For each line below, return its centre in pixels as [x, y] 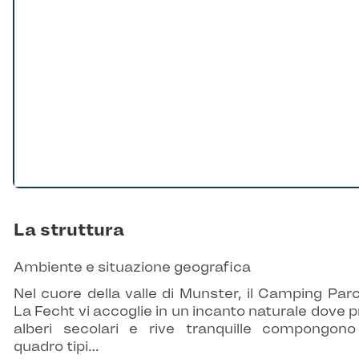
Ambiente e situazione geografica [132, 267]
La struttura [69, 230]
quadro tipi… [56, 347]
